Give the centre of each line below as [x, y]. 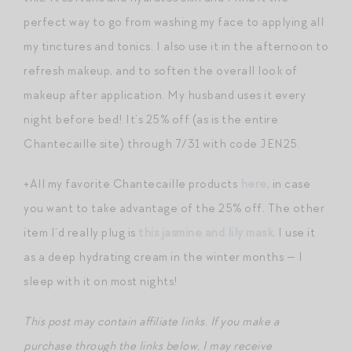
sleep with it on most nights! [101, 281]
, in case [288, 183]
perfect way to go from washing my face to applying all [174, 22]
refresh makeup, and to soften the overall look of [161, 70]
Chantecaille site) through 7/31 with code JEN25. [162, 143]
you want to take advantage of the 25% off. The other [174, 208]
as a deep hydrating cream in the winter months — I [163, 257]
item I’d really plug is [81, 232]
